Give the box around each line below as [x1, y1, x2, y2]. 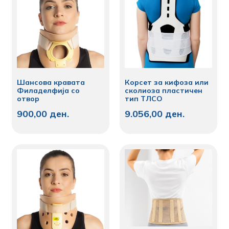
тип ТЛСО [125, 94, 163, 103]
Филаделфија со [17, 85, 80, 95]
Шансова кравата [17, 77, 85, 87]
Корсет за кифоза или [125, 77, 209, 87]
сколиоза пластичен [125, 85, 202, 95]
